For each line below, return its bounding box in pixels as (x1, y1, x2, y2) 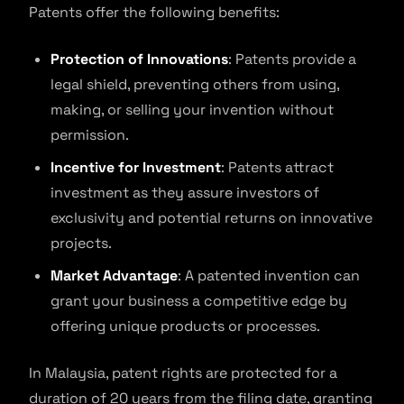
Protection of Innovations (50, 50, 228, 69)
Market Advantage (50, 266, 178, 285)
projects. (50, 234, 112, 252)
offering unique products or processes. (50, 317, 320, 335)
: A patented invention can (178, 266, 360, 285)
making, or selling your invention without (50, 100, 334, 119)
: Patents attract (221, 158, 334, 177)
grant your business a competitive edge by (50, 291, 347, 310)
